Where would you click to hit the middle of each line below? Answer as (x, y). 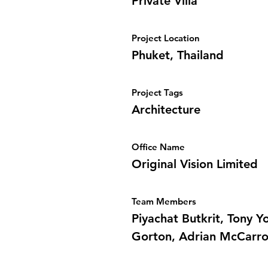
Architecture (166, 109)
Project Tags (157, 92)
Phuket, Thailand (178, 55)
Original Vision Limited (195, 164)
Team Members (164, 201)
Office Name (158, 147)
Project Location (166, 38)
